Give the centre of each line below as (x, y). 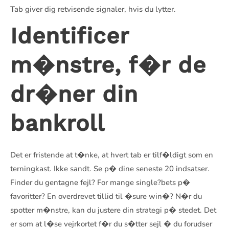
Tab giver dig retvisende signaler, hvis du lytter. (93, 9)
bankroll (58, 123)
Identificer (70, 36)
